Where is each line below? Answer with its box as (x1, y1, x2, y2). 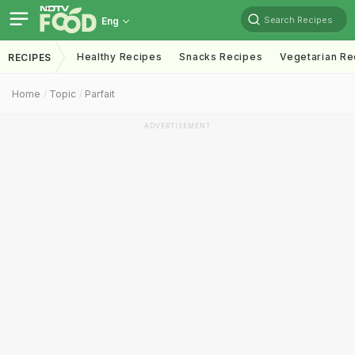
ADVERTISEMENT (144, 122, 211, 130)
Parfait (85, 88, 115, 100)
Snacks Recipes (179, 51, 263, 63)
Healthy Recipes (76, 51, 162, 63)
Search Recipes (264, 13, 333, 25)
